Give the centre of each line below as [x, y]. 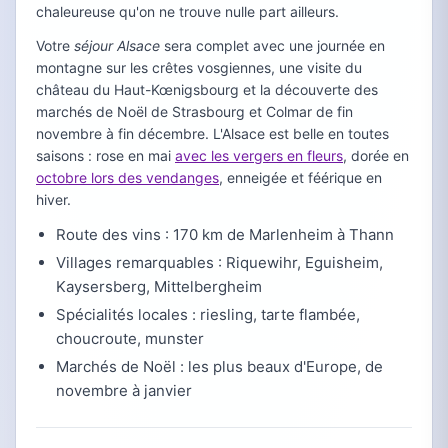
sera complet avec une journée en [272, 45]
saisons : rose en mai [105, 155]
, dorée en [376, 155]
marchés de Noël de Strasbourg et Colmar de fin [194, 111]
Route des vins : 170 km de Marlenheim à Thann [225, 234]
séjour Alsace [117, 45]
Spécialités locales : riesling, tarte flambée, [208, 314]
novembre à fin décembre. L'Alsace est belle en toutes [212, 133]
